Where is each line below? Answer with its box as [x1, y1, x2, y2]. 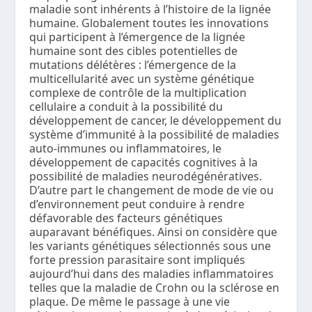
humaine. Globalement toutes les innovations [29, 15, 270, 31]
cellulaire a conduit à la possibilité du [29, 99, 224, 115]
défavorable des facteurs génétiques [29, 210, 224, 226]
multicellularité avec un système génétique [29, 71, 255, 87]
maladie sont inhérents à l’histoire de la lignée [29, 1, 272, 17]
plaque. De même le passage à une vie [29, 294, 231, 310]
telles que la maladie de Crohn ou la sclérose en [29, 280, 280, 296]
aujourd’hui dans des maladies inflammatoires [29, 266, 274, 282]
